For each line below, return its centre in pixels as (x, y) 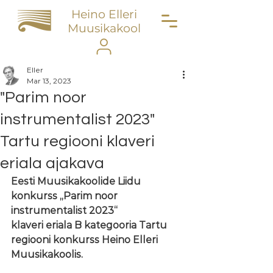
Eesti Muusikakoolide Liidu (77, 181)
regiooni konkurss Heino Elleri (86, 240)
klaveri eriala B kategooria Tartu (90, 225)
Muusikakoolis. (47, 254)
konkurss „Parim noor (66, 196)
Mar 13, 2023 (49, 81)
